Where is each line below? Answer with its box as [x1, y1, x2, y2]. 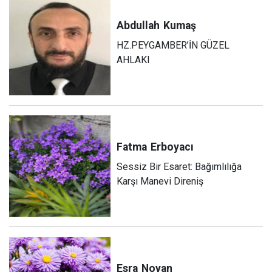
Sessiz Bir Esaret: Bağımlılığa [117, 160, 242, 172]
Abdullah [117, 19, 160, 32]
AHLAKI [117, 53, 151, 66]
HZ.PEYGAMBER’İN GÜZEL [117, 39, 230, 51]
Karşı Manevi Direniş [117, 175, 204, 187]
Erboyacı [151, 140, 194, 153]
